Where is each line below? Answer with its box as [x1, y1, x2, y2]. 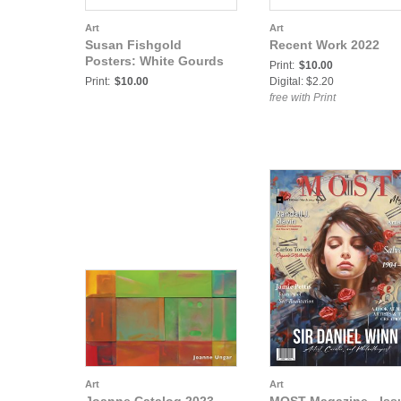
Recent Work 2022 [269, 38, 380, 52]
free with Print [269, 91, 336, 104]
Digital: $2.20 [269, 75, 334, 88]
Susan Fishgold [85, 38, 182, 52]
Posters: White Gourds [85, 54, 224, 68]
